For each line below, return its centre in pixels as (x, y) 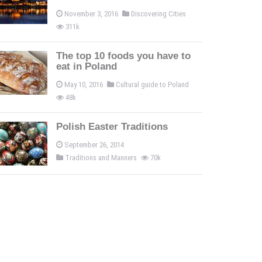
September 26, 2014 (94, 145)
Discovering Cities (158, 14)
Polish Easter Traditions (112, 127)
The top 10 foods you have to (123, 56)
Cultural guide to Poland (152, 85)
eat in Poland (87, 66)
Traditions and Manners (101, 158)
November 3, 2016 (91, 14)
